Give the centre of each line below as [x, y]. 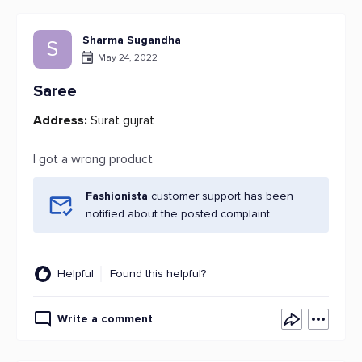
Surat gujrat [121, 120]
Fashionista [117, 196]
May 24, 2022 [128, 57]
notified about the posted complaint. [179, 214]
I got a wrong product [93, 159]
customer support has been [221, 196]
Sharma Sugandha [132, 40]
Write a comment [105, 319]
